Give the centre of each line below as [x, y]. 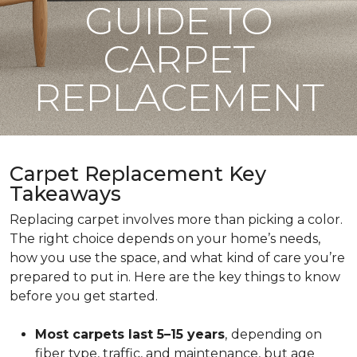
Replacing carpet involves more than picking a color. [176, 220]
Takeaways [65, 194]
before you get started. [84, 296]
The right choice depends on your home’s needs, [165, 239]
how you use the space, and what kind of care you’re [177, 258]
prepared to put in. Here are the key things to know [175, 277]
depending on [277, 334]
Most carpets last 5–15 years [130, 334]
